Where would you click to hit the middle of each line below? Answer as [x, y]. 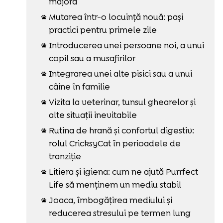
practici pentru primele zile [103, 30]
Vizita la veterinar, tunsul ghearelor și [122, 102]
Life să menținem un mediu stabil [115, 184]
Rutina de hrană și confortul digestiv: [121, 130]
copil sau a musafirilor [92, 58]
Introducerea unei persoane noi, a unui [126, 45]
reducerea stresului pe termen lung [119, 213]
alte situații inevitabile [93, 115]
